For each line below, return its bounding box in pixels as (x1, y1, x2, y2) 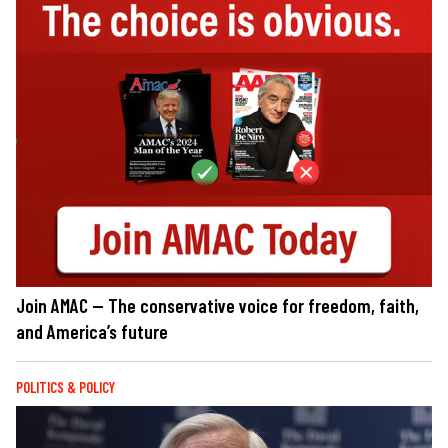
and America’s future (16, 320, 168, 344)
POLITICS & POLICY (16, 379, 115, 397)
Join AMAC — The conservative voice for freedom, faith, (16, 294, 419, 318)
